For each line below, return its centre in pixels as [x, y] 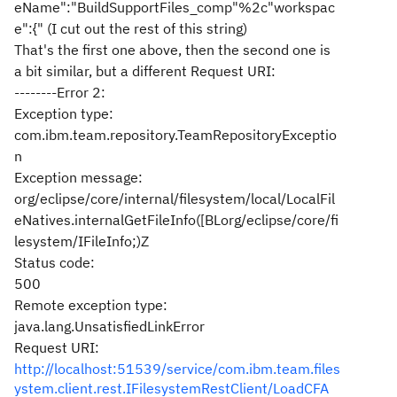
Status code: [54, 262]
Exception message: [78, 177]
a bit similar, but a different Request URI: [145, 71]
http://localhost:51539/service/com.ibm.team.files [177, 369]
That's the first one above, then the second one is [172, 50]
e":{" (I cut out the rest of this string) [131, 28]
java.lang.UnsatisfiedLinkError [109, 326]
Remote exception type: [91, 305]
